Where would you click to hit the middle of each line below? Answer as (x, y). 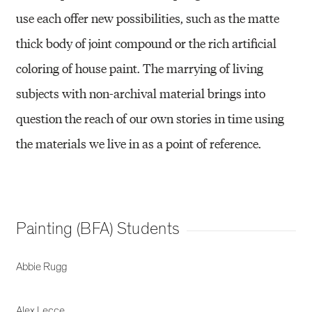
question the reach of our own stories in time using (150, 118)
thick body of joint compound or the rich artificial (147, 43)
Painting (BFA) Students (98, 229)
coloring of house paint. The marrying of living (140, 68)
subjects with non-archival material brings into (141, 93)
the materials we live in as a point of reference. (139, 143)
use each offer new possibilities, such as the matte (148, 18)
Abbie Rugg (42, 267)
